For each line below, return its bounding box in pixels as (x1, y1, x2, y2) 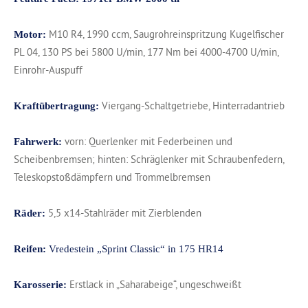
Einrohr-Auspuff (14, 63, 82, 76)
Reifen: (14, 243, 49, 254)
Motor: (14, 28, 49, 40)
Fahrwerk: (14, 135, 65, 147)
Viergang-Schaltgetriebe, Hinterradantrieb (102, 98, 285, 112)
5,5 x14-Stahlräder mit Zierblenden (48, 206, 201, 219)
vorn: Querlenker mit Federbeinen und (65, 134, 232, 148)
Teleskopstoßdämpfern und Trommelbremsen (14, 170, 210, 184)
